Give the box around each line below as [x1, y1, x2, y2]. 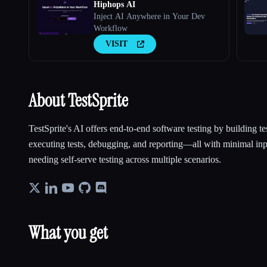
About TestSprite [29, 88, 128, 112]
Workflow [94, 23, 128, 33]
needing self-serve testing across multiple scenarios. [29, 154, 221, 164]
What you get [29, 221, 108, 244]
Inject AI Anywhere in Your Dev [94, 11, 205, 21]
